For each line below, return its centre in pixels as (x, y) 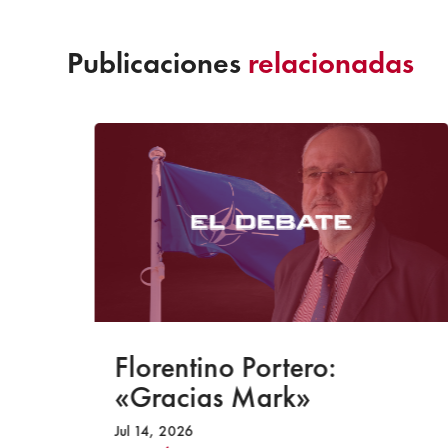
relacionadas (331, 62)
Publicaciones (158, 62)
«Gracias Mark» (210, 397)
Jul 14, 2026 (152, 431)
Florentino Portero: (223, 367)
